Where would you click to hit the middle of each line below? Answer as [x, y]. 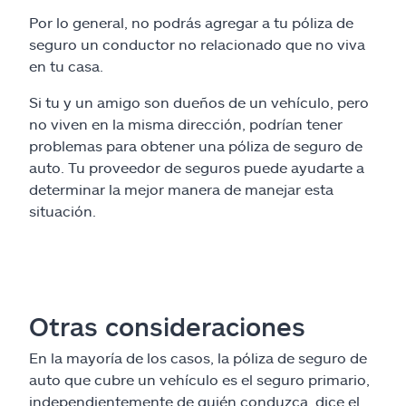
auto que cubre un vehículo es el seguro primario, [199, 379]
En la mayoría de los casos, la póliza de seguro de [198, 358]
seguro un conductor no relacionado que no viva [197, 44]
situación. [63, 211]
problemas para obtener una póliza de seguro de [196, 145]
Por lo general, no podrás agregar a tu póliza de [191, 22]
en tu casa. [66, 66]
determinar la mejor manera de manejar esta [181, 189]
